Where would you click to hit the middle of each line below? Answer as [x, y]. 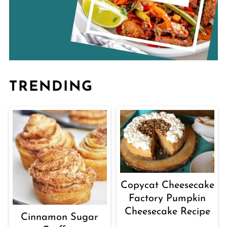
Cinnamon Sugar [60, 217]
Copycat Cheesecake [167, 186]
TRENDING [51, 87]
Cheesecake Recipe [167, 212]
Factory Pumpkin [167, 199]
